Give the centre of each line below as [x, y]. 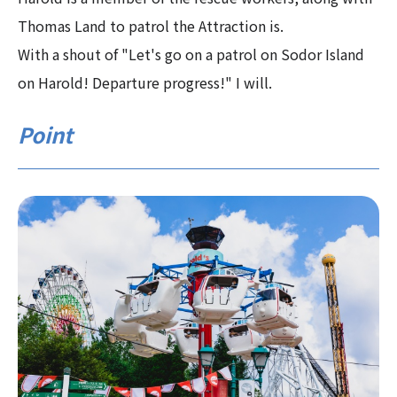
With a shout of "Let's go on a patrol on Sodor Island [191, 54]
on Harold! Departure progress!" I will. [145, 82]
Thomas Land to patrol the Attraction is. [151, 25]
